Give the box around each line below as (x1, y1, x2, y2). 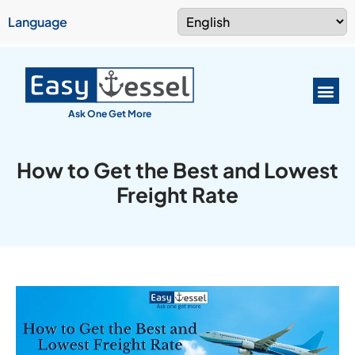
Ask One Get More (67, 108, 151, 120)
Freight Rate (116, 181, 239, 208)
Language (8, 13, 67, 30)
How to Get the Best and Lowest (17, 157, 338, 184)
